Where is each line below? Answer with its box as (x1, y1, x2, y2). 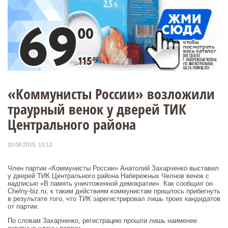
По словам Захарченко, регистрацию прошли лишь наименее (8, 216, 197, 224)
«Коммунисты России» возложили (8, 83, 215, 103)
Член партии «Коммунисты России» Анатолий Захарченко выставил (8, 164, 219, 172)
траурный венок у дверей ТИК (8, 99, 186, 119)
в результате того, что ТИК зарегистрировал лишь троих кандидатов (8, 194, 220, 203)
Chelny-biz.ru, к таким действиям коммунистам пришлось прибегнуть (8, 187, 220, 195)
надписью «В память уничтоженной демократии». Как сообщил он (8, 179, 213, 187)
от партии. (8, 202, 39, 210)
